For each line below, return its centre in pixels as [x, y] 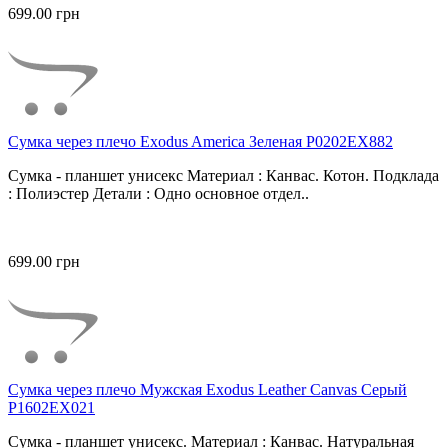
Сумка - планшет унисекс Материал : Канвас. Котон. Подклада [223, 176]
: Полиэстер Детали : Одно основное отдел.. [158, 194]
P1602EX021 [51, 408]
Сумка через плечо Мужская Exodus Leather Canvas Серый [207, 390]
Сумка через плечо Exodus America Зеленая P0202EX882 [200, 142]
